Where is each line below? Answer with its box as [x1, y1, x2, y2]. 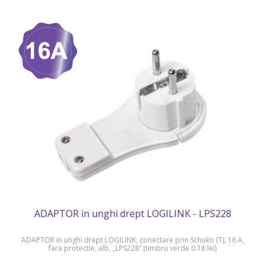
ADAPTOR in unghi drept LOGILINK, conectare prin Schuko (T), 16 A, [21, 235, 244, 245]
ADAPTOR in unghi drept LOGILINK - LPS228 [34, 207, 231, 221]
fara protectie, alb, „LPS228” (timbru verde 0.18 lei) [49, 243, 216, 254]
